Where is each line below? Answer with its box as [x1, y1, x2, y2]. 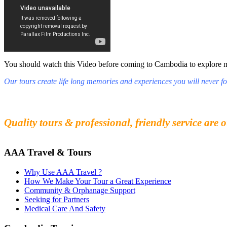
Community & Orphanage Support [24, 185, 135, 195]
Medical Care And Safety [24, 204, 105, 213]
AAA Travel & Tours [4, 147, 91, 158]
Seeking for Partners [24, 195, 89, 204]
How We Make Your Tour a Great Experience [24, 176, 171, 185]
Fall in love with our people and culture [4, 94, 159, 105]
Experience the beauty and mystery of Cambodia [4, 105, 193, 117]
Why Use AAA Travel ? [24, 167, 102, 176]
